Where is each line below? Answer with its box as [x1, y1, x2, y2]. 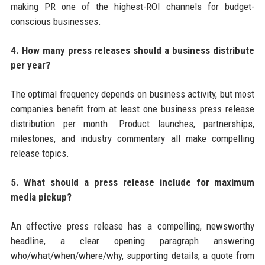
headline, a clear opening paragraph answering [10, 235, 255, 247]
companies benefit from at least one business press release [10, 103, 255, 115]
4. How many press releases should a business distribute [10, 44, 255, 57]
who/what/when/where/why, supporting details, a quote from [10, 250, 255, 262]
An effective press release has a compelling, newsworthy [10, 220, 255, 232]
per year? [10, 59, 50, 72]
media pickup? [10, 191, 72, 203]
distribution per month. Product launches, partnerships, [10, 118, 255, 130]
